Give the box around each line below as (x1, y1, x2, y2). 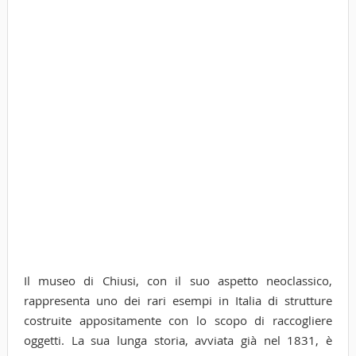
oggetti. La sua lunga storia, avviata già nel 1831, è (23, 331, 333, 348)
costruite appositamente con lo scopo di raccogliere (23, 311, 333, 328)
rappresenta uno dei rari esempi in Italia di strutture (23, 292, 333, 308)
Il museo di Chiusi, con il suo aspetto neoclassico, (23, 272, 333, 288)
